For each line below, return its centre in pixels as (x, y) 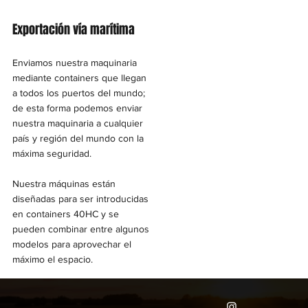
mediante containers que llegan (79, 77)
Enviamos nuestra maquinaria (74, 62)
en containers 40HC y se (65, 213)
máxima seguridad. (52, 153)
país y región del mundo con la (78, 138)
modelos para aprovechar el (71, 244)
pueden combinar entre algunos (80, 229)
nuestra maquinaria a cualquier (77, 123)
